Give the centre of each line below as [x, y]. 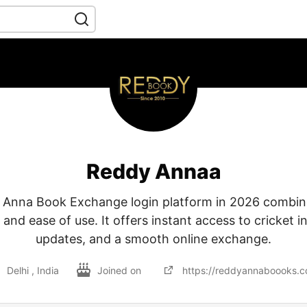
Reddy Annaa [153, 171]
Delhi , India [33, 270]
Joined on [121, 270]
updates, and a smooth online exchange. [153, 239]
